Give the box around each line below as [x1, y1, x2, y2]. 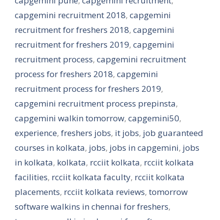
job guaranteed [143, 127, 203, 138]
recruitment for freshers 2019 [15, 38, 129, 50]
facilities [15, 171, 48, 183]
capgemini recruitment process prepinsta [15, 97, 176, 109]
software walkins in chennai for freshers [15, 200, 168, 212]
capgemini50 [128, 112, 179, 124]
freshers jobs [61, 127, 111, 138]
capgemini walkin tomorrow [15, 112, 124, 124]
